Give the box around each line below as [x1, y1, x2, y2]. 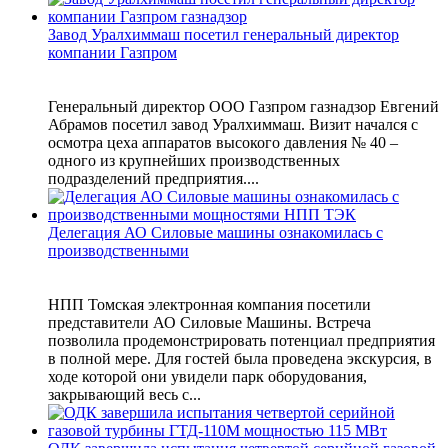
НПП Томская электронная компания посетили [48, 296, 371, 314]
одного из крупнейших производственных [48, 152, 340, 170]
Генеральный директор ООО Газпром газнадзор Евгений [48, 98, 439, 116]
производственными [48, 242, 189, 260]
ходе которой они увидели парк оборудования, [48, 368, 367, 386]
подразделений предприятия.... [48, 170, 259, 188]
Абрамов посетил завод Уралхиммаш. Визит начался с [48, 116, 418, 134]
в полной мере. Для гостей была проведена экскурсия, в [48, 350, 432, 368]
